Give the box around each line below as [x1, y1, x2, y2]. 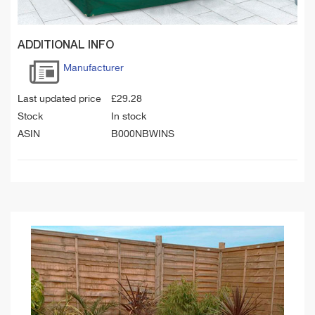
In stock [111, 111, 146, 122]
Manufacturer [63, 63, 124, 73]
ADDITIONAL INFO [18, 40, 114, 52]
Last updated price [18, 94, 101, 104]
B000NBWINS [111, 129, 174, 139]
